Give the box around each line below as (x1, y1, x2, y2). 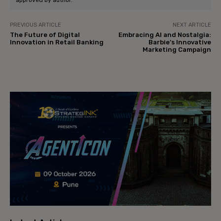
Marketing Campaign (142, 46, 211, 54)
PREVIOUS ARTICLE (10, 22, 61, 29)
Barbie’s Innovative (148, 38, 211, 46)
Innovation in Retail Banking (10, 38, 104, 46)
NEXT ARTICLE (172, 22, 211, 29)
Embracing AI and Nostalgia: (118, 31, 211, 39)
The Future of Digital (10, 31, 80, 39)
